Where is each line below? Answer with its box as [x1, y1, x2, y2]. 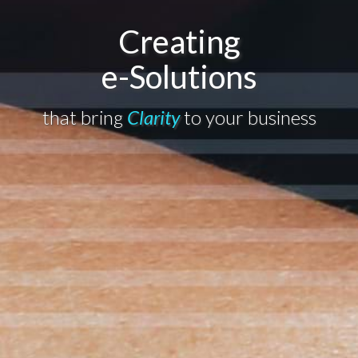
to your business [179, 105, 316, 129]
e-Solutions [101, 58, 257, 96]
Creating [117, 22, 241, 61]
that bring [42, 105, 127, 129]
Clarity [126, 105, 180, 129]
